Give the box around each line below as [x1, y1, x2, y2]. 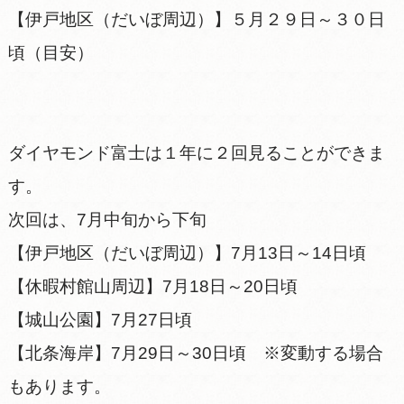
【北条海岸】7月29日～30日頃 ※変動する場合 [7, 344, 383, 363]
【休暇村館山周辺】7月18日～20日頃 [7, 277, 298, 297]
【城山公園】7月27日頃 [7, 310, 192, 330]
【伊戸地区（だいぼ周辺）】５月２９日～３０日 [7, 10, 385, 30]
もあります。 [7, 377, 111, 397]
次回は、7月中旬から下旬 [7, 210, 207, 230]
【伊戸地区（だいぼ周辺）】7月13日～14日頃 [7, 243, 366, 263]
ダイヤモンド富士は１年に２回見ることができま [7, 143, 385, 163]
